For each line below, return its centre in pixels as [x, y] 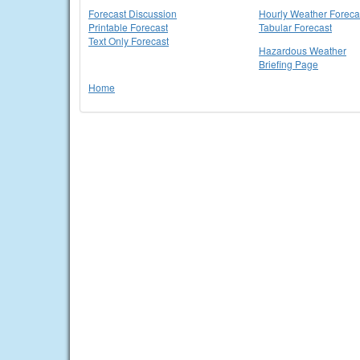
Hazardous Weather [303, 50]
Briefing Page [288, 64]
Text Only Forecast [129, 41]
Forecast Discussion [133, 13]
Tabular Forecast [295, 27]
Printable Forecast [128, 27]
